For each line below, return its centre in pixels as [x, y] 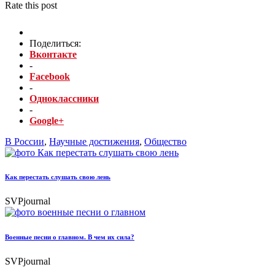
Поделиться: [55, 43]
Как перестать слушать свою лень [58, 177]
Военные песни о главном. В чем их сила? [70, 237]
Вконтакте [53, 54]
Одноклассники [64, 98]
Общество [165, 141]
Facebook [50, 76]
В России [25, 141]
